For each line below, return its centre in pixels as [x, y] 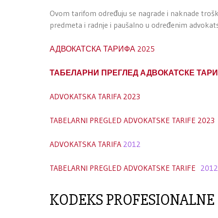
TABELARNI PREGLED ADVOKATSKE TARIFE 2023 [132, 120]
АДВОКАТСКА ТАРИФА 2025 [102, 48]
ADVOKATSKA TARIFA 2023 [95, 96]
